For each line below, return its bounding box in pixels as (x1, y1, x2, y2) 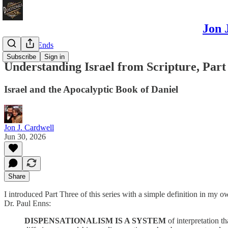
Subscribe (7, 53, 36, 61)
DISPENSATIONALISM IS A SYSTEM (24, 216, 166, 225)
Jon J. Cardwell (4, 123, 54, 132)
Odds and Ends (4, 41, 53, 49)
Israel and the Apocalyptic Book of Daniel (4, 83, 178, 95)
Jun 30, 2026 (4, 132, 46, 141)
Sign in (44, 53, 65, 61)
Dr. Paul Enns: (4, 198, 51, 208)
